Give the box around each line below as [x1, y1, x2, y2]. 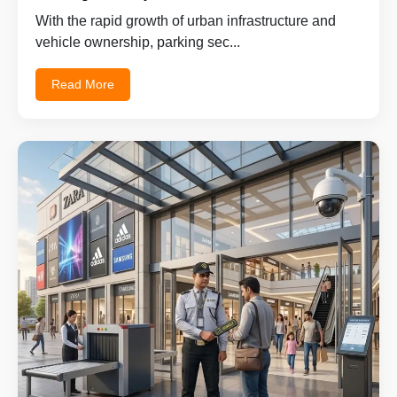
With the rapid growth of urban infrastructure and [35, 12, 336, 28]
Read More [51, 76, 114, 91]
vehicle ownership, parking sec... [35, 34, 240, 50]
